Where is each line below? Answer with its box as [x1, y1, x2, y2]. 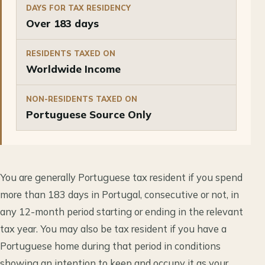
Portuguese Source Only [26, 108, 151, 121]
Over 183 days [26, 17, 99, 30]
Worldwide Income [26, 62, 121, 75]
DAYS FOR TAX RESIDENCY [26, 2, 131, 12]
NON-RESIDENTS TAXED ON [26, 93, 137, 104]
